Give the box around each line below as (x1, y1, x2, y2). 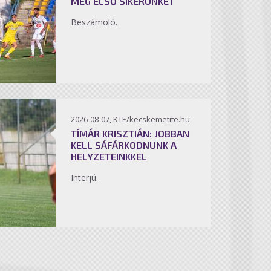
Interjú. (71, 172, 100, 183)
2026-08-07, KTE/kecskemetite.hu (71, 114, 190, 125)
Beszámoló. (71, 16, 120, 28)
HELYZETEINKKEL (71, 151, 147, 162)
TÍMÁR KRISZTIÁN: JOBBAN (71, 128, 189, 139)
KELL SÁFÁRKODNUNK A (71, 139, 177, 151)
